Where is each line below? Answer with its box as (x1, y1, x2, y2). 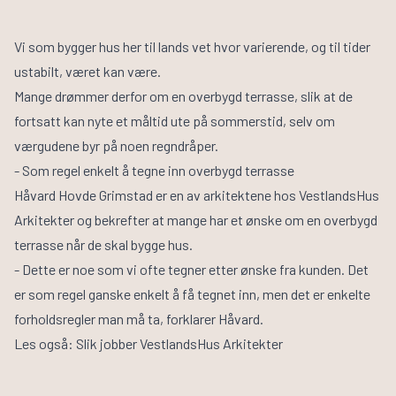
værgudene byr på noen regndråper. (14, 137, 221, 155)
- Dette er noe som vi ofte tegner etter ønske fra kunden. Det (14, 261, 369, 278)
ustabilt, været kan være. (14, 63, 166, 80)
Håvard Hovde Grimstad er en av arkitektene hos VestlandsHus (14, 187, 379, 204)
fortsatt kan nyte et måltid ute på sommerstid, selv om (14, 112, 335, 130)
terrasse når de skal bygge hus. (14, 236, 195, 254)
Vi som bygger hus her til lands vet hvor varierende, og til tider (14, 38, 370, 56)
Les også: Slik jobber (14, 335, 140, 353)
